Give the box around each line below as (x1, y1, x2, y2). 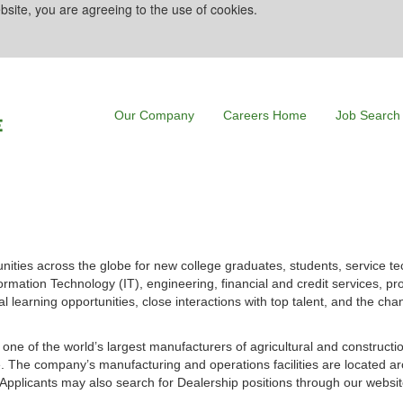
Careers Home (223, 107, 307, 122)
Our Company (114, 107, 194, 122)
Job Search (336, 107, 400, 122)
